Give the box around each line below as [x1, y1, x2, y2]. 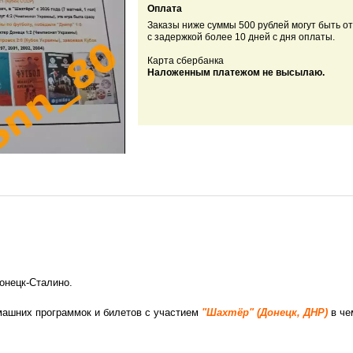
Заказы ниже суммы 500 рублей [147, 20, 292, 32]
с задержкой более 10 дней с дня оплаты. [147, 32, 337, 43]
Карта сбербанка [147, 55, 224, 67]
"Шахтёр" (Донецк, [202, 306, 300, 318]
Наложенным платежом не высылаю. [147, 67, 325, 79]
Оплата [147, 3, 182, 15]
